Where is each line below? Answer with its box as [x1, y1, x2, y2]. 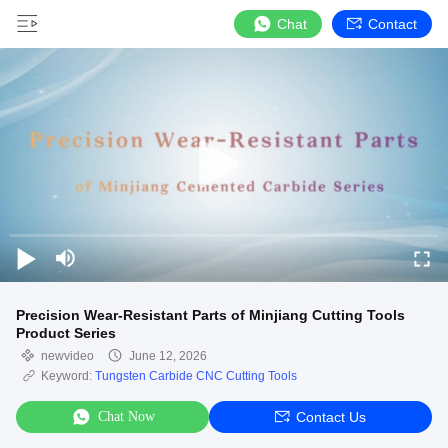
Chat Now [98, 409, 155, 424]
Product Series [16, 325, 116, 341]
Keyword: [41, 369, 95, 383]
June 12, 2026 [129, 349, 207, 363]
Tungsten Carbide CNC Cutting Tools [95, 369, 297, 383]
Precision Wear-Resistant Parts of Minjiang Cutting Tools [16, 307, 405, 323]
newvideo [41, 349, 94, 363]
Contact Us [296, 409, 366, 425]
